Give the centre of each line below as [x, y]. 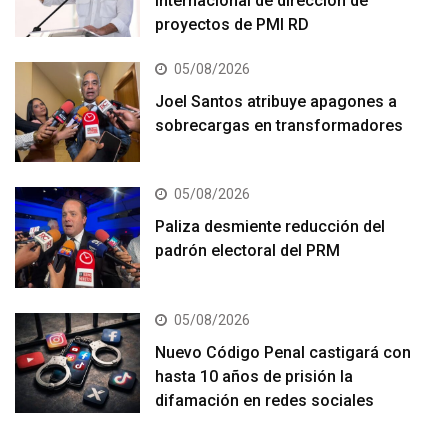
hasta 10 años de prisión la [254, 376]
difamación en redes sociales [265, 400]
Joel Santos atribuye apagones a [276, 101]
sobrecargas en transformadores [279, 125]
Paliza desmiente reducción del [270, 227]
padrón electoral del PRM [248, 251]
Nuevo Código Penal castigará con [283, 352]
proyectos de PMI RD [232, 24]
